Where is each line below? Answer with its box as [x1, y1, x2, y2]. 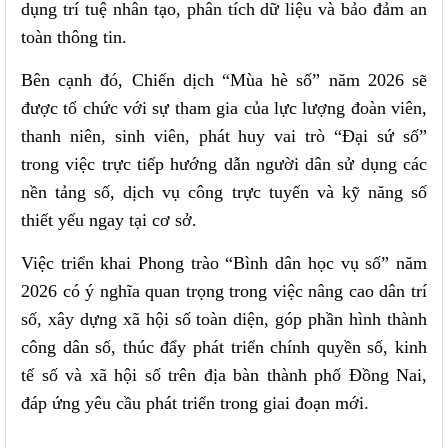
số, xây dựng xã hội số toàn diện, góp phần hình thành [21, 308, 427, 329]
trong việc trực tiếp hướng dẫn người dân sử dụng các [21, 153, 427, 174]
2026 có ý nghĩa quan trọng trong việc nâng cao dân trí [21, 280, 427, 301]
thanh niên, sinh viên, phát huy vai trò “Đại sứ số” [21, 125, 427, 146]
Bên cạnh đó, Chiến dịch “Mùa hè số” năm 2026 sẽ [21, 69, 427, 90]
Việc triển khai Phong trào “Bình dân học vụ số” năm [21, 252, 427, 273]
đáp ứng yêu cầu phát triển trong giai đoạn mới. [21, 392, 369, 413]
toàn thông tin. [21, 26, 127, 47]
